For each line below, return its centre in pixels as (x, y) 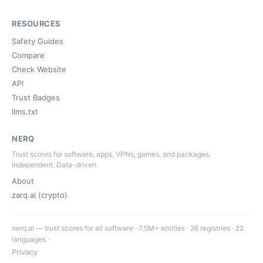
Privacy (25, 252)
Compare (28, 55)
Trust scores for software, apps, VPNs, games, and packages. (111, 154)
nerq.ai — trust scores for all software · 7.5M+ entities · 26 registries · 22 (128, 228)
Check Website (39, 69)
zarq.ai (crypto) (40, 195)
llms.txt (25, 112)
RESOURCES (36, 23)
